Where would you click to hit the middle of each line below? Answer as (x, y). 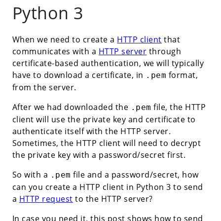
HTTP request (46, 199)
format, (182, 75)
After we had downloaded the (71, 107)
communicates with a (55, 51)
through (164, 51)
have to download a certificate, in (79, 75)
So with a (31, 174)
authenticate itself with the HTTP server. (92, 131)
